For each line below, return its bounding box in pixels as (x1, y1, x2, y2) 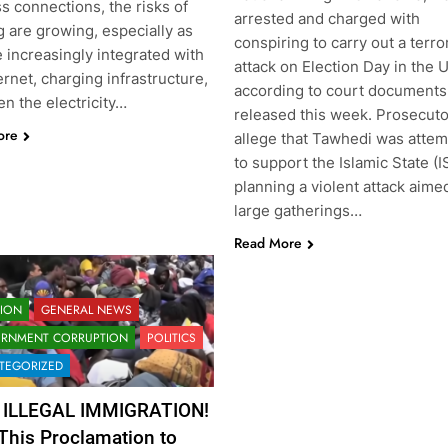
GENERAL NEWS (40, 300, 132, 319)
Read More (233, 232, 302, 253)
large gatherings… (233, 200, 362, 220)
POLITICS (146, 328, 196, 347)
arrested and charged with (233, 8, 420, 28)
